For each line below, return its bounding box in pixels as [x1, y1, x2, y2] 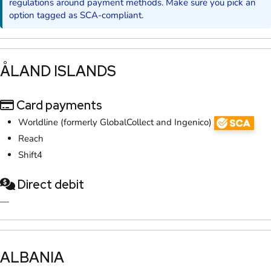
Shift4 [18, 148, 42, 161]
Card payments [14, 97, 102, 113]
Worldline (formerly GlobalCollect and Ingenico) [18, 116, 214, 128]
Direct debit [15, 176, 84, 192]
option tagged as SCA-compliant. [9, 8, 144, 21]
